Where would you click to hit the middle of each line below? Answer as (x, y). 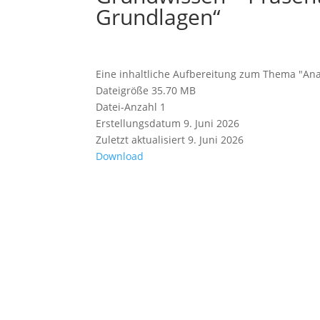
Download (120, 156)
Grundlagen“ (159, 16)
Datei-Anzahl (127, 106)
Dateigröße (122, 90)
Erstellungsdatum (139, 123)
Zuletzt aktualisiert (141, 139)
